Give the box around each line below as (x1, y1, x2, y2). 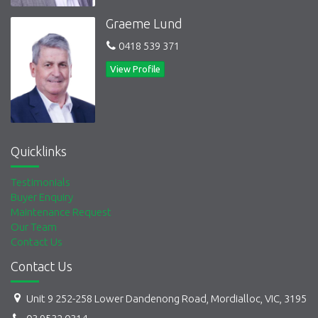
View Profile (110, 64, 161, 75)
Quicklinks (11, 143, 67, 158)
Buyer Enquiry (11, 191, 73, 204)
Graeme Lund (106, 16, 183, 31)
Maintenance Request (11, 206, 111, 219)
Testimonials (11, 176, 70, 189)
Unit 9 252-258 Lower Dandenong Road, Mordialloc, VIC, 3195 (24, 292, 307, 305)
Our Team (11, 221, 57, 234)
